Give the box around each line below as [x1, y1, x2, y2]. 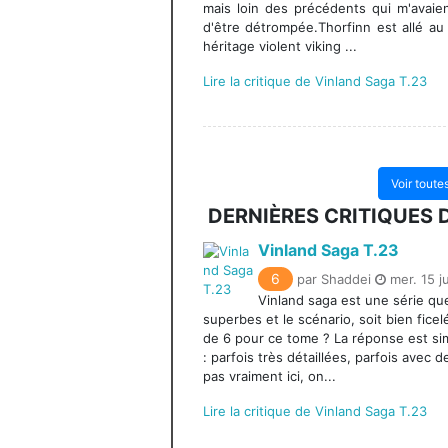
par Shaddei [297, 270, 375, 287]
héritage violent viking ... [203, 37, 357, 54]
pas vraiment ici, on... [203, 367, 336, 384]
